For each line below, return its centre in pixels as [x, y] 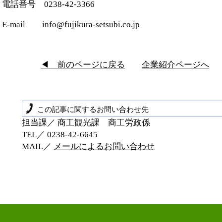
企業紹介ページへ [175, 64]
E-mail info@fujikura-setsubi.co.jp [71, 24]
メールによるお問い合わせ [104, 147]
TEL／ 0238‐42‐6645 [60, 135]
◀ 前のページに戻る [83, 64]
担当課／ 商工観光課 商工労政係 [86, 123]
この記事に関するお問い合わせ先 [93, 110]
